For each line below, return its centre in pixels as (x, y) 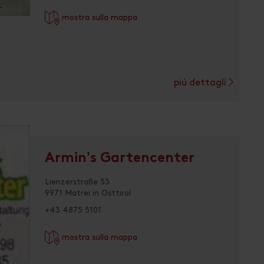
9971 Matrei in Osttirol (88, 193)
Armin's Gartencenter (120, 159)
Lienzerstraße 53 (77, 182)
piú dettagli (201, 83)
